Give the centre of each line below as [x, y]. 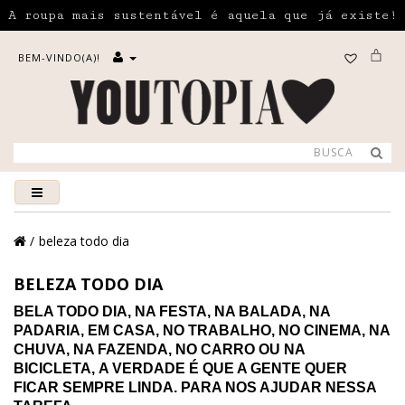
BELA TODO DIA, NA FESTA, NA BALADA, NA [172, 311]
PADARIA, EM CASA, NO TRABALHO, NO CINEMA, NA [202, 330]
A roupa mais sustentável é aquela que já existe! [202, 15]
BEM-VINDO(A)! [59, 57]
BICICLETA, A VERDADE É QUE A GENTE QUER [180, 368]
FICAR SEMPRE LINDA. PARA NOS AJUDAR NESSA [195, 387]
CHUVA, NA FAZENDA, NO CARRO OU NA [159, 349]
